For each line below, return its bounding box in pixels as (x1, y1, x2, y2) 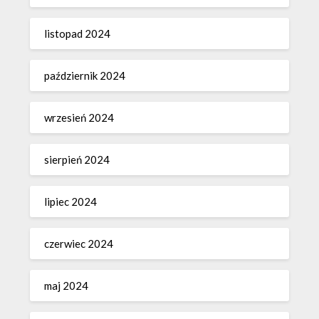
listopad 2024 (44, 26, 111, 40)
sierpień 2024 (44, 152, 110, 166)
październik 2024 (44, 68, 126, 82)
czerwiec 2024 (44, 236, 114, 250)
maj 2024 (44, 278, 89, 292)
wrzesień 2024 (44, 110, 115, 124)
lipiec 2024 (44, 194, 98, 208)
